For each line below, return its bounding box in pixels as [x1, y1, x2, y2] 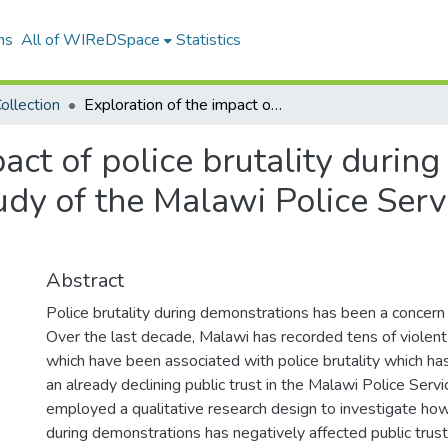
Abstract [46, 267, 124, 294]
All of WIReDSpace [20, 29, 160, 51]
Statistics [175, 29, 241, 51]
